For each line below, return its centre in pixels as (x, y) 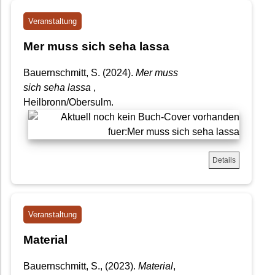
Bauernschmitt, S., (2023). (81, 266)
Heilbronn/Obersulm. (68, 102)
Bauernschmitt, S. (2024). (79, 72)
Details (224, 160)
